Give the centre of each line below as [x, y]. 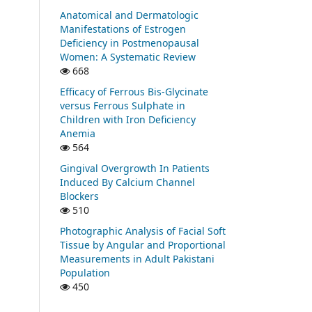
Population [85, 272]
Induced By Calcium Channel [127, 182]
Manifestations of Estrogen [123, 29]
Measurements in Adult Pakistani [137, 258]
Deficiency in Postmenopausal [130, 42]
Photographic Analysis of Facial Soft [143, 231]
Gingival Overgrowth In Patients [135, 168]
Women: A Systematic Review [128, 56]
